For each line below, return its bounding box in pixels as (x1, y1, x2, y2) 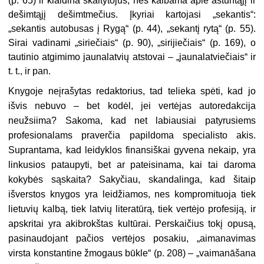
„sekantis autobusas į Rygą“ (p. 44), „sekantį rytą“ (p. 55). (8, 24, 256, 34)
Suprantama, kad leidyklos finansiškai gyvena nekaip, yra (8, 145, 256, 156)
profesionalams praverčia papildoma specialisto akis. (8, 130, 256, 141)
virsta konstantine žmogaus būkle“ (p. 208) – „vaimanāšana (8, 248, 256, 259)
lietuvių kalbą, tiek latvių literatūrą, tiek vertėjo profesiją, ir (8, 204, 256, 214)
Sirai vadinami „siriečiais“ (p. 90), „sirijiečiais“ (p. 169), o (8, 38, 256, 48)
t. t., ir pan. (8, 66, 51, 77)
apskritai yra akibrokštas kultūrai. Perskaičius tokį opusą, (8, 219, 256, 229)
